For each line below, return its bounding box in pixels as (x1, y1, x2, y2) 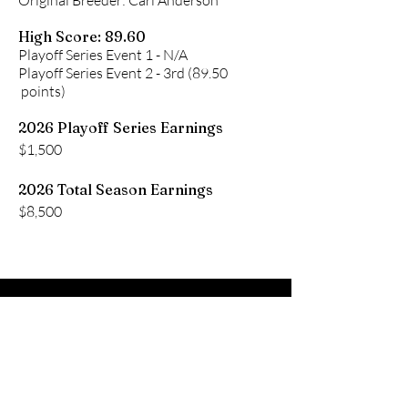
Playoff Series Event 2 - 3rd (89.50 (18, 64, 228, 82)
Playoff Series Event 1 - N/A (18, 46, 188, 64)
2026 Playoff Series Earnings (18, 118, 223, 137)
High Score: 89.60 (18, 27, 146, 46)
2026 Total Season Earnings (18, 180, 213, 199)
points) (18, 82, 66, 100)
